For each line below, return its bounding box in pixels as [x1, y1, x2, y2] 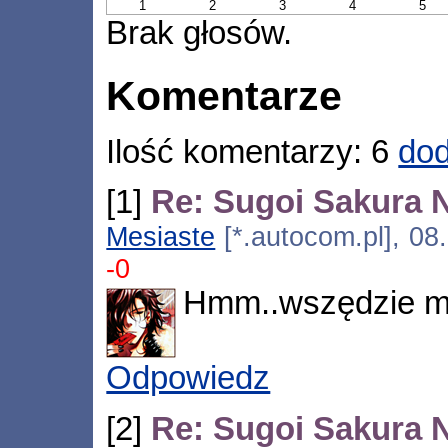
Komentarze [106, 73, 343, 120]
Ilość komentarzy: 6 [106, 133, 399, 170]
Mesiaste [106, 220, 216, 252]
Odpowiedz [106, 360, 271, 397]
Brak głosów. [106, 14, 293, 51]
